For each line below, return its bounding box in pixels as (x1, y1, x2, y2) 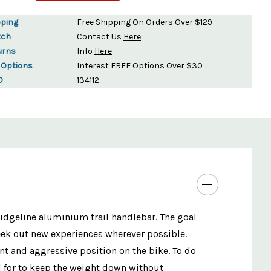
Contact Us (77, 31, 123, 42)
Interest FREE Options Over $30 (77, 60, 203, 71)
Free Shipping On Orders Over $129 (77, 16, 212, 27)
